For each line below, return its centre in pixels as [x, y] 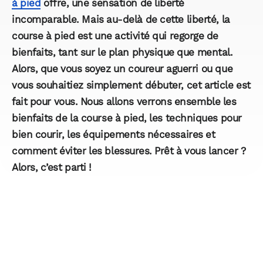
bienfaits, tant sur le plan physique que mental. [122, 53]
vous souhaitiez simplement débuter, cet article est [131, 85]
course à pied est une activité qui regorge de [115, 36]
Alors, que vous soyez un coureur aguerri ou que [122, 69]
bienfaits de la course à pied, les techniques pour [127, 118]
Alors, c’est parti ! [52, 168]
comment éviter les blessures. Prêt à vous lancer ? [129, 151]
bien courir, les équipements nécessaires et [114, 135]
